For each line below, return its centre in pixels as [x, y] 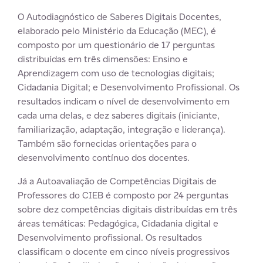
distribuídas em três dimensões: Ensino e [103, 59]
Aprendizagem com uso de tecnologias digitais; [116, 73]
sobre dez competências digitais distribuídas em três [127, 209]
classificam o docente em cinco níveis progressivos [124, 251]
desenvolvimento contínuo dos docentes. [104, 157]
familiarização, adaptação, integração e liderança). [122, 129]
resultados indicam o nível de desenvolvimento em [124, 101]
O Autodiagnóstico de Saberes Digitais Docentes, [119, 16]
